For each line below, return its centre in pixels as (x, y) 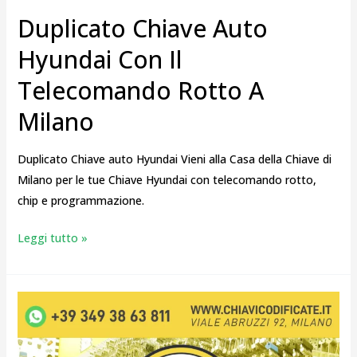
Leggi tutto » (52, 237)
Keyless (36, 342)
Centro (34, 300)
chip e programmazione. (80, 200)
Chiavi (31, 321)
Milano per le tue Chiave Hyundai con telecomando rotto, (167, 179)
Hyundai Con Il (100, 59)
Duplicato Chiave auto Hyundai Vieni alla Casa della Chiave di (174, 159)
